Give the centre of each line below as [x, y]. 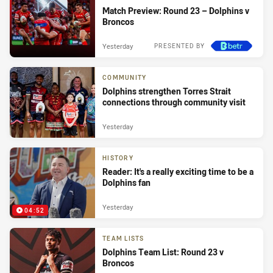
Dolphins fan [126, 182]
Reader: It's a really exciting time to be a [178, 171]
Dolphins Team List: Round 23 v [163, 252]
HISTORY [118, 158]
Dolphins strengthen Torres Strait [167, 91]
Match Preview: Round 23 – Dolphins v [176, 10]
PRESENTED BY [179, 46]
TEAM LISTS [123, 238]
